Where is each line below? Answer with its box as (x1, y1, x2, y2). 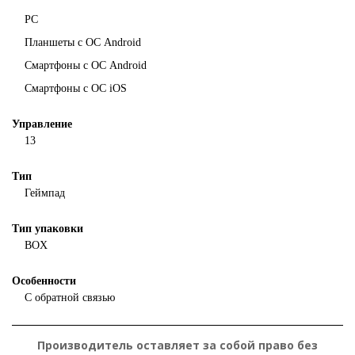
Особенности (12, 275, 76, 287)
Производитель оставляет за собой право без (37, 338, 318, 353)
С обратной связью (25, 292, 115, 303)
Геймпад (25, 187, 65, 199)
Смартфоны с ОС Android (25, 59, 147, 71)
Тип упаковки (12, 223, 83, 235)
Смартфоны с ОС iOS (25, 82, 127, 94)
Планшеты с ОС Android (25, 36, 141, 48)
